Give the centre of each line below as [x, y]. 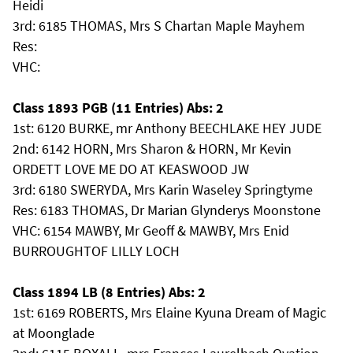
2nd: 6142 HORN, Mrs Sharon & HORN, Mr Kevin [152, 149]
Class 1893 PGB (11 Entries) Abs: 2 [118, 108]
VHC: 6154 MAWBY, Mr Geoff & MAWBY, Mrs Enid [151, 230]
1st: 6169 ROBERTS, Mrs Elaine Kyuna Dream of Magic [169, 312]
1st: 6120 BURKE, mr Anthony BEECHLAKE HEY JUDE [167, 128]
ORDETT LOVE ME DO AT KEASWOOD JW [131, 169]
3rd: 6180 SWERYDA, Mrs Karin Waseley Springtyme [163, 190]
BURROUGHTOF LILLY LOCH [96, 251]
